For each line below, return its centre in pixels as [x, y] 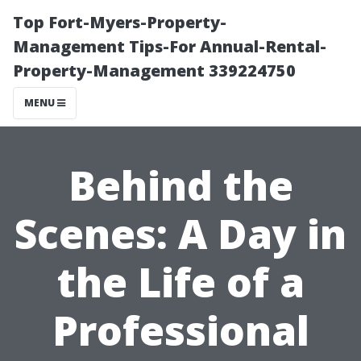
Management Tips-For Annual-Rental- [170, 46]
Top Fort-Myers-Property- [120, 22]
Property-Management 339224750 [154, 71]
